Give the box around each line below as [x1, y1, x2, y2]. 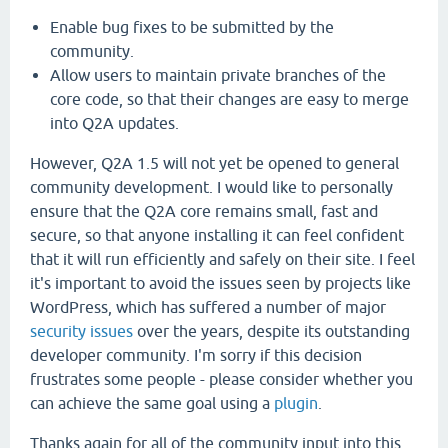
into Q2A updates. [50, 114, 179, 132]
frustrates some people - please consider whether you [30, 370, 413, 388]
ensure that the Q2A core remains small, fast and [30, 202, 378, 220]
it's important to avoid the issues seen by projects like [30, 274, 411, 292]
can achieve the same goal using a [30, 394, 274, 412]
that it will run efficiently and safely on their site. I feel [30, 250, 415, 268]
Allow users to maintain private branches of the [50, 66, 386, 84]
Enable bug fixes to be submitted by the [50, 18, 334, 36]
